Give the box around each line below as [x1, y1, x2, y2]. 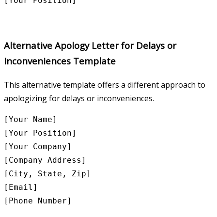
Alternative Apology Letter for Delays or [4, 39, 176, 52]
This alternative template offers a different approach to [4, 79, 205, 90]
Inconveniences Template [4, 55, 116, 67]
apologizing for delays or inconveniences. [4, 93, 154, 104]
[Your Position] [4, 128, 77, 138]
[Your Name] [4, 114, 57, 124]
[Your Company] [4, 141, 72, 151]
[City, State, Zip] [4, 169, 91, 178]
